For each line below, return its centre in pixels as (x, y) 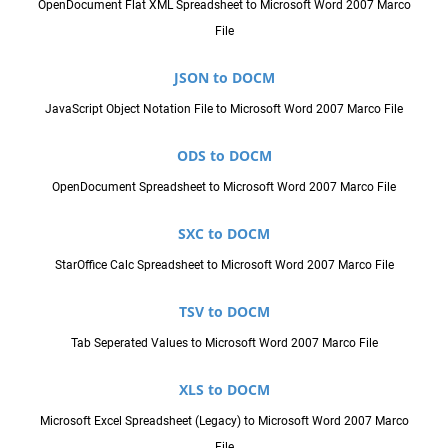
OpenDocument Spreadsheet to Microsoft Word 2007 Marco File (224, 186)
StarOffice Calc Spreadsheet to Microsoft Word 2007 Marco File (224, 264)
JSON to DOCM (224, 77)
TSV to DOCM (224, 311)
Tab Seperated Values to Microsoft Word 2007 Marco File (224, 342)
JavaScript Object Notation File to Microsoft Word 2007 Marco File (224, 108)
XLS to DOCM (224, 389)
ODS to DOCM (224, 155)
